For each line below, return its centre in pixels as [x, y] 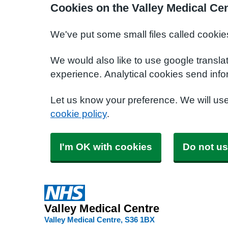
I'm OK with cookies [106, 147]
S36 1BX [140, 220]
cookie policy [79, 114]
